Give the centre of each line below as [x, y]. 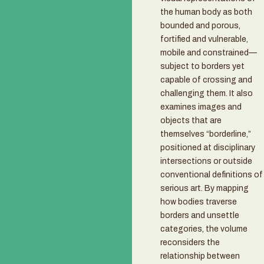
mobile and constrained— [209, 53]
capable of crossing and [206, 80]
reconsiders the [190, 243]
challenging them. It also [207, 94]
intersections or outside [206, 161]
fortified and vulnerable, [204, 39]
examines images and [201, 107]
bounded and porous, [200, 26]
